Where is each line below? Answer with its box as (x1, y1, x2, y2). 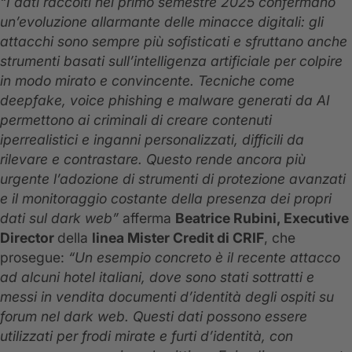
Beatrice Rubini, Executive (175, 210, 349, 227)
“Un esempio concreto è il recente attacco (68, 249, 340, 266)
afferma (119, 210, 175, 227)
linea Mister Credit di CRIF (92, 229, 264, 247)
